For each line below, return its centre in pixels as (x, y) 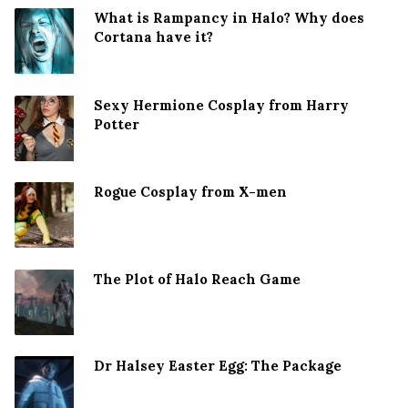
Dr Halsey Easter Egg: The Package (218, 366)
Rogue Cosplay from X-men (190, 192)
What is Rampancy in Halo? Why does (229, 18)
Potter (117, 124)
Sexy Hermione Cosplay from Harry (221, 105)
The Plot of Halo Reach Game (197, 279)
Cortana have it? (153, 37)
